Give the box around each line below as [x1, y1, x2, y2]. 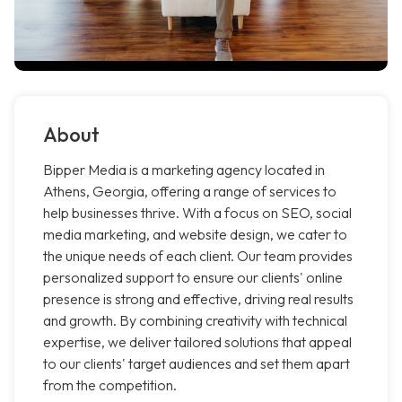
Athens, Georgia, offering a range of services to [43, 182, 336, 201]
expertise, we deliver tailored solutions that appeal [43, 333, 352, 352]
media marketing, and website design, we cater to [43, 225, 347, 244]
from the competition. [43, 376, 177, 395]
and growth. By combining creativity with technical [43, 311, 347, 330]
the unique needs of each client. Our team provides [43, 247, 353, 266]
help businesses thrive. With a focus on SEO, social [43, 204, 352, 223]
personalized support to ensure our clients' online [43, 268, 343, 287]
